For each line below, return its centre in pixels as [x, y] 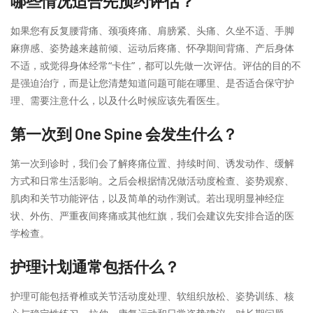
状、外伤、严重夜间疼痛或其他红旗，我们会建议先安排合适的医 [152, 216]
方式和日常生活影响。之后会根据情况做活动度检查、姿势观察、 [152, 181]
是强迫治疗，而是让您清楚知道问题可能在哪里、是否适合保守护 [152, 83]
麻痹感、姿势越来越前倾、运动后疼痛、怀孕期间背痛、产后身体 [152, 48]
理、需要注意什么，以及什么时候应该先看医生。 [118, 100]
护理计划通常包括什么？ [95, 266]
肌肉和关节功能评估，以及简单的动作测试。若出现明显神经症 [147, 198]
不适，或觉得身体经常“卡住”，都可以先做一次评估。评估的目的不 [156, 65]
